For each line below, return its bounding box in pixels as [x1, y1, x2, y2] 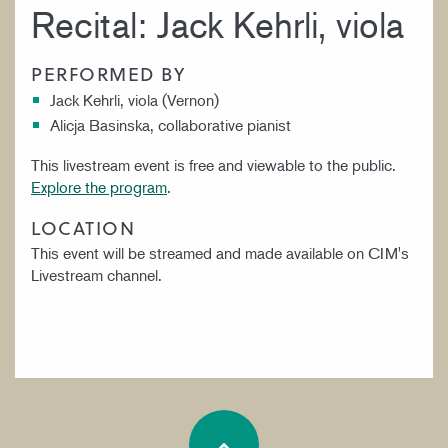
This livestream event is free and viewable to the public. [31, 155, 396, 175]
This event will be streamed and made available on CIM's [31, 243, 409, 263]
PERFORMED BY [31, 60, 185, 87]
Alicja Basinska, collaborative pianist [50, 115, 292, 135]
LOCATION [31, 214, 135, 241]
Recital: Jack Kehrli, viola [31, 2, 404, 46]
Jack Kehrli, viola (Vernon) [50, 90, 220, 110]
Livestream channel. [31, 265, 162, 285]
